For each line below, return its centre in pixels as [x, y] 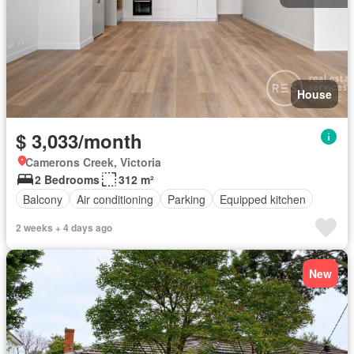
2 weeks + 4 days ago [64, 228]
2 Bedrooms [67, 179]
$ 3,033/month [79, 141]
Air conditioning [115, 199]
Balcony [43, 199]
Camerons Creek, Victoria [93, 162]
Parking [186, 199]
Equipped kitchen [263, 199]
